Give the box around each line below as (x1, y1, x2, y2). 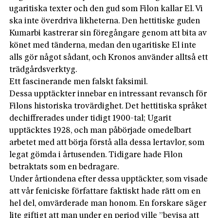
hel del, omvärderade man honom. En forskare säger (9, 199, 207, 208)
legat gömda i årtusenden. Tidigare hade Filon (9, 150, 183, 159)
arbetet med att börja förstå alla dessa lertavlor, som (9, 138, 205, 147)
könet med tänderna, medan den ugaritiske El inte (9, 41, 197, 50)
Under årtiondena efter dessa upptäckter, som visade (9, 175, 208, 183)
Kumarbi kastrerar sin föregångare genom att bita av (9, 29, 207, 37)
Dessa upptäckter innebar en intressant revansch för (9, 90, 207, 98)
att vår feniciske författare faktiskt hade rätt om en (9, 187, 201, 196)
